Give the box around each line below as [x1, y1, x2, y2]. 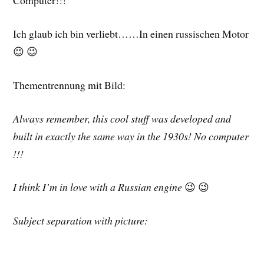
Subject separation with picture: [13, 213, 148, 228]
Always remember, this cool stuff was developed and [13, 111, 232, 126]
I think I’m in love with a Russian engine [13, 180, 183, 194]
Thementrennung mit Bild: [13, 77, 126, 92]
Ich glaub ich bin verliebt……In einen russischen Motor [13, 27, 249, 41]
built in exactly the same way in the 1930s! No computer [13, 128, 249, 143]
